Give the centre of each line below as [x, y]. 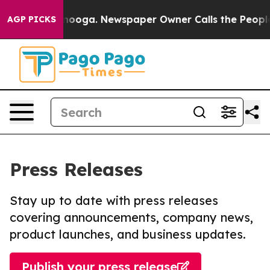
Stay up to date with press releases [114, 200]
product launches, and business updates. [128, 234]
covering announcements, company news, [131, 217]
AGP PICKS [32, 19]
